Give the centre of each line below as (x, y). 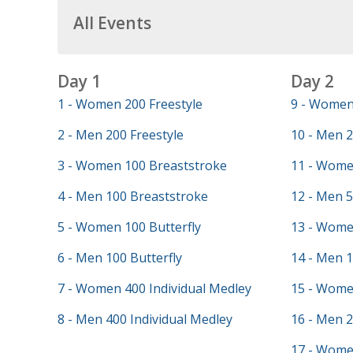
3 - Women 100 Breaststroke (142, 165)
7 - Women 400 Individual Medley (154, 288)
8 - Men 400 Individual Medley (145, 319)
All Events (112, 23)
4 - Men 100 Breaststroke (132, 196)
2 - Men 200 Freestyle (120, 135)
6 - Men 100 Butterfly (119, 258)
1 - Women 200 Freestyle (130, 104)
